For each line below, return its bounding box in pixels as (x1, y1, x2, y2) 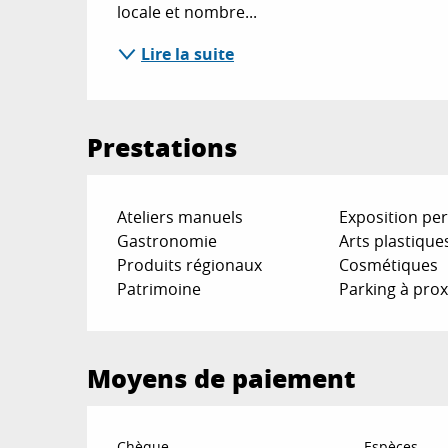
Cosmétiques (338, 253, 438, 276)
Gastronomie (117, 229, 218, 252)
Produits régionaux (117, 253, 263, 276)
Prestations (87, 128, 238, 165)
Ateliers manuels (117, 205, 244, 228)
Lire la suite (141, 42, 235, 65)
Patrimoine (117, 277, 202, 300)
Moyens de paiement (87, 359, 357, 396)
